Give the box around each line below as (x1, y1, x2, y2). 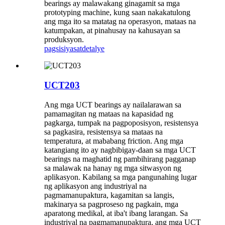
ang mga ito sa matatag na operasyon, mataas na (44, 17, 196, 26)
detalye (82, 44, 104, 53)
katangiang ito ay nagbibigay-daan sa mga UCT (44, 145, 196, 154)
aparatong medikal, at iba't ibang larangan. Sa (44, 208, 188, 217)
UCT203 (44, 80, 80, 91)
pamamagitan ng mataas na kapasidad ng (44, 109, 173, 118)
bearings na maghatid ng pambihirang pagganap (44, 154, 196, 163)
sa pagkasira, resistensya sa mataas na (44, 127, 163, 136)
